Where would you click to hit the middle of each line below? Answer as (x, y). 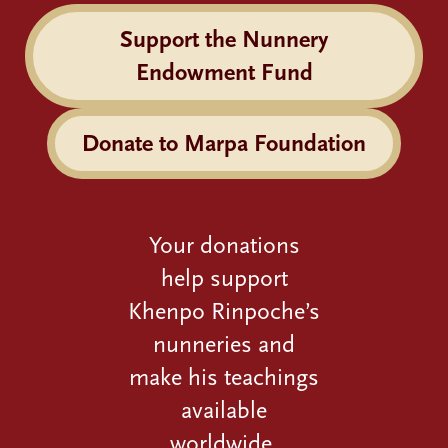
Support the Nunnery (224, 39)
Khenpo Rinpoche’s (224, 311)
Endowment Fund (224, 72)
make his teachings (224, 377)
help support (224, 278)
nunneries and (224, 344)
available (224, 410)
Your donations (224, 245)
